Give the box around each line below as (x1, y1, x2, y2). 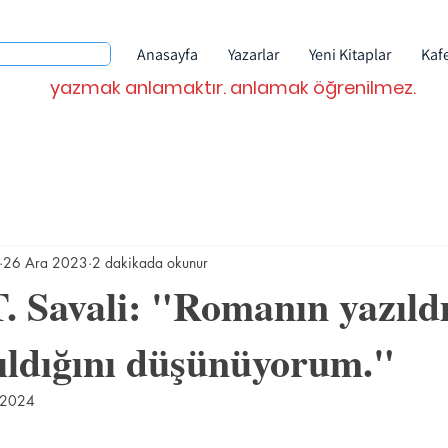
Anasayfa (137, 44, 198, 65)
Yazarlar (228, 44, 279, 65)
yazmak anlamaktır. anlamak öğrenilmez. (50, 75, 416, 100)
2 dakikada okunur (92, 252, 208, 272)
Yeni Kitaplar (309, 44, 391, 65)
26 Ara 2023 (3, 252, 88, 272)
